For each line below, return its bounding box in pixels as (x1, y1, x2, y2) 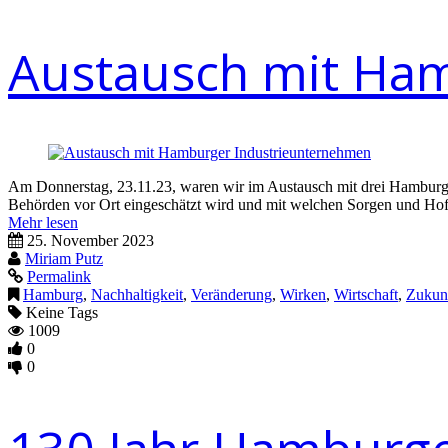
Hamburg (23, 286, 83, 303)
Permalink (27, 268, 91, 285)
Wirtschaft (334, 286, 398, 303)
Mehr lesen (8, 214, 78, 231)
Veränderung (191, 286, 272, 303)
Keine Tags (22, 304, 98, 321)
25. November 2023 (27, 232, 154, 249)
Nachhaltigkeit (91, 286, 183, 303)
